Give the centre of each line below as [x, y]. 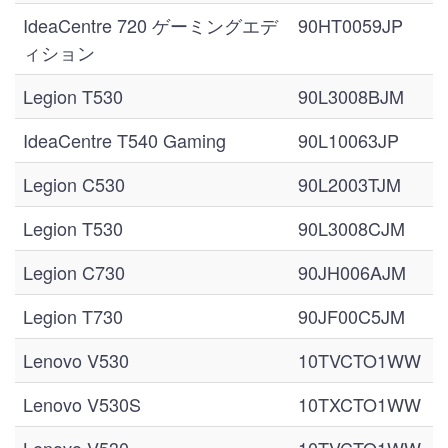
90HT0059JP [350, 25]
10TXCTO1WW [359, 404]
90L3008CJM [351, 228]
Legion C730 [74, 272]
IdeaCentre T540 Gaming [124, 140]
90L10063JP [348, 140]
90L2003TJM [349, 184]
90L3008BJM [351, 96]
